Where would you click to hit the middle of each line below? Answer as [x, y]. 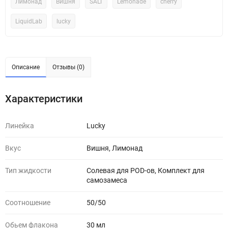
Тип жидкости [28, 170]
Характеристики [44, 99]
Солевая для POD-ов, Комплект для [146, 170]
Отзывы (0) [68, 67]
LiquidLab [29, 21]
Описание [26, 67]
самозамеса [107, 180]
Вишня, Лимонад [115, 148]
